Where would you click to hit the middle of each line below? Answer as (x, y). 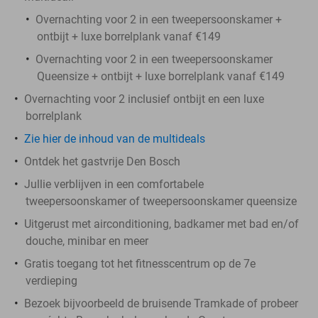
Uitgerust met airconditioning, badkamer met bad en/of (161, 224)
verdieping (51, 280)
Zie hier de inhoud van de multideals (115, 138)
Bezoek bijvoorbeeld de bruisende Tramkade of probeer (161, 303)
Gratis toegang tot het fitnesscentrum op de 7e (140, 263)
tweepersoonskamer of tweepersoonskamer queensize (161, 201)
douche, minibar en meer (87, 241)
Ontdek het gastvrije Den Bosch (102, 161)
